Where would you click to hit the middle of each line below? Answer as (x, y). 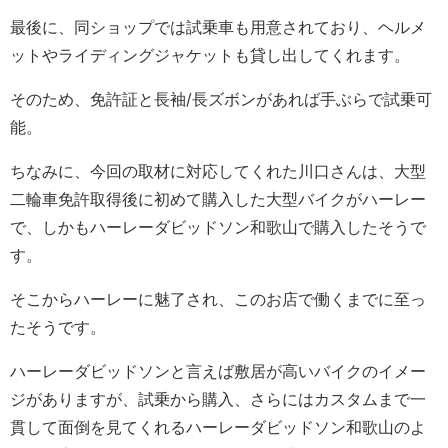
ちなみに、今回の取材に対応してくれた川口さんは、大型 (218, 171)
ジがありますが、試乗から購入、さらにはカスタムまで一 (218, 399)
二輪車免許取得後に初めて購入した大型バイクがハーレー (218, 199)
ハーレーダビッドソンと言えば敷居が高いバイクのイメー (218, 371)
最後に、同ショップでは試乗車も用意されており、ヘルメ (218, 27)
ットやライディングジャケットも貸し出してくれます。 (210, 55)
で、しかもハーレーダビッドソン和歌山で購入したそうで (218, 227)
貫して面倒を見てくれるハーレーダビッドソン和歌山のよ (218, 427)
